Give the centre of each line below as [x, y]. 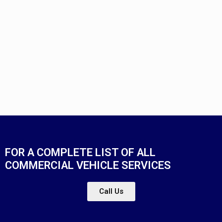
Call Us [111, 191]
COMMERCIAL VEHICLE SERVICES [88, 165]
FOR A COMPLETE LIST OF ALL [80, 152]
